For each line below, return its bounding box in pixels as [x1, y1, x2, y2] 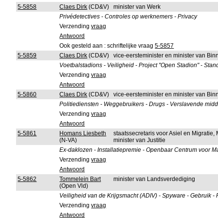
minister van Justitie [113, 137, 166, 144]
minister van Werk [113, 3, 161, 10]
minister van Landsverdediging [113, 176, 196, 182]
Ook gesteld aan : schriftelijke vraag [59, 42, 155, 49]
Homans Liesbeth [59, 130, 107, 137]
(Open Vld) [59, 182, 89, 189]
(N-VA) [59, 137, 77, 144]
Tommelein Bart [59, 176, 101, 182]
